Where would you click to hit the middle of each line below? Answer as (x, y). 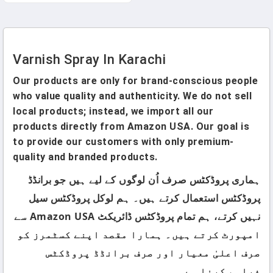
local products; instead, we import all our (113, 111)
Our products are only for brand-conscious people (135, 81)
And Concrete (67, 19)
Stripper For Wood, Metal (67, 8)
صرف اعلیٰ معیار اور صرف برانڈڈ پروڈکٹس (153, 253)
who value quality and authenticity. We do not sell (132, 96)
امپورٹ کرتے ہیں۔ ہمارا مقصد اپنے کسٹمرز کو (139, 235)
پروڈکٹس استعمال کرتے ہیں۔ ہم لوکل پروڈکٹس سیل (144, 198)
